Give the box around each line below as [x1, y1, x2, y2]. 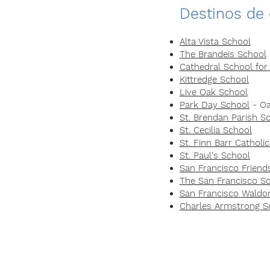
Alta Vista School [179, 36, 251, 47]
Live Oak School [179, 87, 248, 98]
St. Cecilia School [179, 125, 252, 136]
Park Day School [179, 99, 250, 110]
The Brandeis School [179, 49, 266, 60]
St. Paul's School [179, 150, 250, 161]
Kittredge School [179, 74, 249, 85]
